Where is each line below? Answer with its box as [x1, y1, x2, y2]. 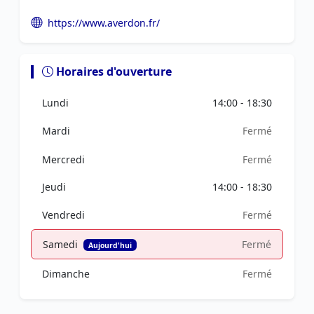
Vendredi [42, 207, 85, 221]
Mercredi [42, 152, 85, 166]
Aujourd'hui [88, 240, 132, 250]
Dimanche [42, 266, 90, 280]
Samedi [43, 237, 81, 251]
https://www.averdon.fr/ [48, 16, 160, 29]
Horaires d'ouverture [56, 64, 172, 79]
